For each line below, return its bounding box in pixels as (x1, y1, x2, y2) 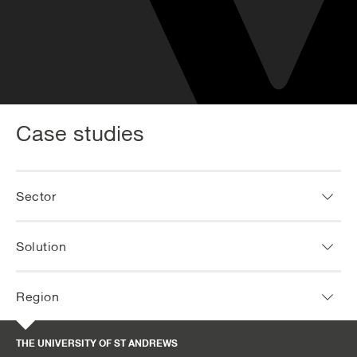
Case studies (16, 120, 144, 147)
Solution (16, 239, 66, 254)
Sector (16, 189, 56, 204)
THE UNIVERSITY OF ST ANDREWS (16, 337, 178, 350)
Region (16, 289, 59, 304)
